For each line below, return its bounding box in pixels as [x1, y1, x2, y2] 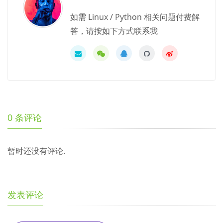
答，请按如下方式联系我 [70, 25, 158, 36]
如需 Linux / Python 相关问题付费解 [70, 11, 200, 22]
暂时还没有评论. [7, 145, 65, 156]
